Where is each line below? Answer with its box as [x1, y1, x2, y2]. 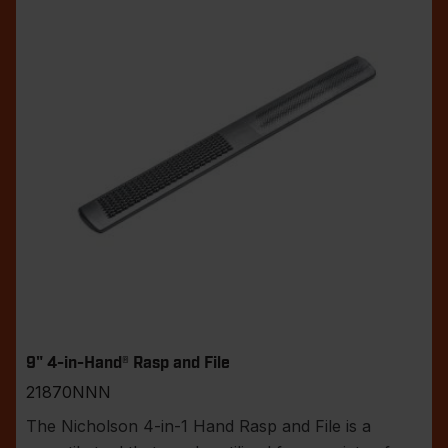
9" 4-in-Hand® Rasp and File [26, 355, 230, 372]
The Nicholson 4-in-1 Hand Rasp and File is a [26, 416, 371, 437]
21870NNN [26, 382, 111, 403]
